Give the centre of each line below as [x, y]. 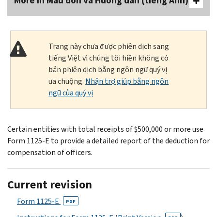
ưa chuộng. [67, 81]
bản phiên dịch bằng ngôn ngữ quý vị [108, 69]
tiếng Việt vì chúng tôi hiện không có [109, 58]
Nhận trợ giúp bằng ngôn [127, 81]
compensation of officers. [50, 152]
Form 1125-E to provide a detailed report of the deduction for [108, 140]
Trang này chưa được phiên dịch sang [109, 46]
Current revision [50, 184]
